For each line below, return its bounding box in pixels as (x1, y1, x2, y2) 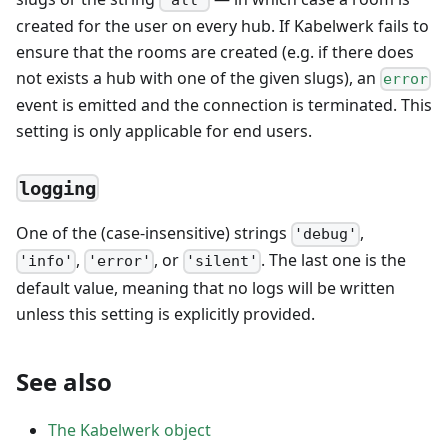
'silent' (185, 252, 258, 271)
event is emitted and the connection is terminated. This (16, 94, 432, 117)
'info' (19, 252, 74, 271)
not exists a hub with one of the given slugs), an (16, 66, 380, 89)
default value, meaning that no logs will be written (16, 276, 395, 299)
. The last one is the (261, 249, 407, 272)
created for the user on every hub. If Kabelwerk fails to (16, 14, 429, 37)
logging (19, 177, 97, 200)
